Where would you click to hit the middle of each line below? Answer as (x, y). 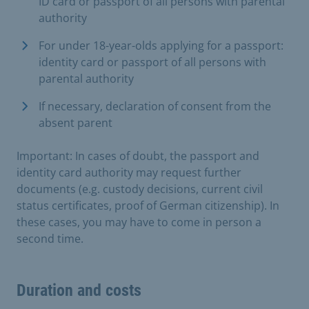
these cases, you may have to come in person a (139, 222)
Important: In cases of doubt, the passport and (138, 156)
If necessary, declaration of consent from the (155, 106)
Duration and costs (79, 290)
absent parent (76, 122)
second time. (50, 238)
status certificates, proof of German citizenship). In (148, 205)
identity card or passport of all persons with (152, 62)
